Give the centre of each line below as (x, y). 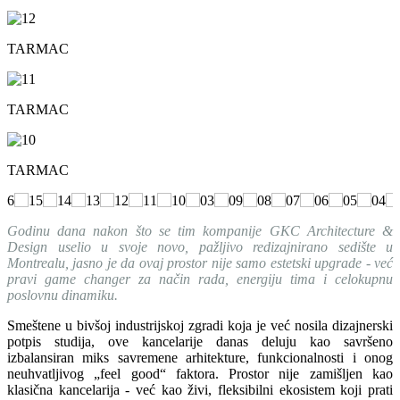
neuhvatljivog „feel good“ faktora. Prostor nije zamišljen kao (200, 373)
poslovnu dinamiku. (62, 295)
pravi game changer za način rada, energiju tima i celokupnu (200, 279)
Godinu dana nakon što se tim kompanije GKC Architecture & (200, 230)
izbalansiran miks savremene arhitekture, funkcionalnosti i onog (200, 357)
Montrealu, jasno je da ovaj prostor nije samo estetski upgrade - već (200, 262)
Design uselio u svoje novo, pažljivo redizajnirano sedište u (200, 246)
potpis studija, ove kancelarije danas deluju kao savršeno (200, 341)
